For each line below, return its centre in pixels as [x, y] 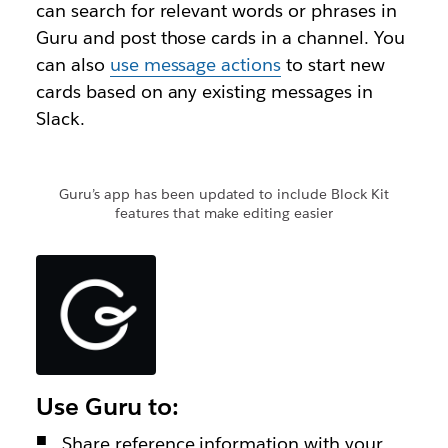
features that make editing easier [224, 213]
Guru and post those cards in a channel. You [220, 38]
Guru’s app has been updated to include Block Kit [224, 194]
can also [72, 65]
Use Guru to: [107, 407]
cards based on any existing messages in [204, 92]
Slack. [60, 119]
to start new [333, 65]
